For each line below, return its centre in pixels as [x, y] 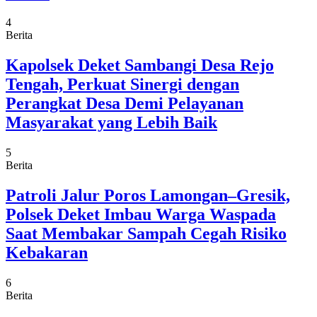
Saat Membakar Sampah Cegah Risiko [146, 233]
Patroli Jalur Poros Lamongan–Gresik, [148, 195]
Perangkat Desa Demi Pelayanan [125, 104]
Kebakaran [47, 252]
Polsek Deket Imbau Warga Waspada [141, 214]
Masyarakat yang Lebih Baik [111, 123]
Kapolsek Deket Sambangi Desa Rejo [140, 65]
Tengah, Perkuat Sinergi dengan [122, 85]
